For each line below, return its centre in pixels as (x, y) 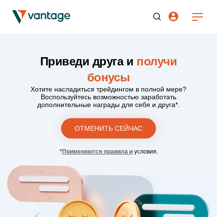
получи (157, 61)
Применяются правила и (97, 152)
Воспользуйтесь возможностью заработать (108, 97)
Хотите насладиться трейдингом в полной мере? (108, 89)
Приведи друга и (88, 61)
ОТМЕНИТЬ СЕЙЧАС (108, 128)
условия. (145, 152)
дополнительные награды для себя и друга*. (108, 105)
